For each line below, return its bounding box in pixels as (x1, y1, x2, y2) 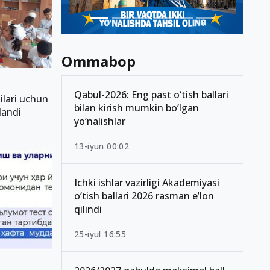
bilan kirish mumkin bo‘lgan (74, 101, 199, 115)
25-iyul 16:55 (74, 228, 127, 240)
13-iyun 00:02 (74, 140, 130, 152)
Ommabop (61, 51, 136, 72)
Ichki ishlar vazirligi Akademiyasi (74, 176, 219, 190)
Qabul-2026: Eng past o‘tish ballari (74, 88, 228, 102)
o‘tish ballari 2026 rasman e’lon (74, 189, 214, 203)
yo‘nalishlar (74, 115, 125, 128)
